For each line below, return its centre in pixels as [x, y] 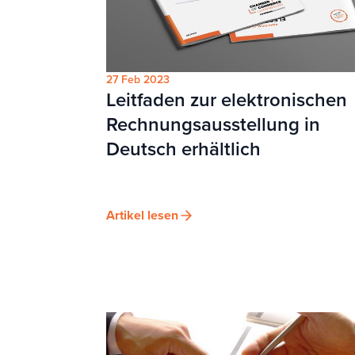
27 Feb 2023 [138, 79]
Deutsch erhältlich [183, 149]
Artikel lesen [142, 215]
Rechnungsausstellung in [213, 124]
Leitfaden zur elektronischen [227, 99]
